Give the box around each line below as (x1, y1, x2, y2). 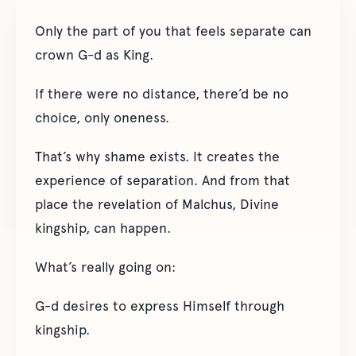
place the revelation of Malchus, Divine (35, 196, 279, 213)
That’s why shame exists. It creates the (35, 149, 280, 165)
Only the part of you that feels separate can (35, 23, 311, 40)
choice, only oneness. (35, 110, 169, 126)
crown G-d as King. (35, 47, 153, 64)
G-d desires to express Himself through (35, 298, 284, 315)
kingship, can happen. (35, 220, 171, 237)
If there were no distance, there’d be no (35, 86, 288, 103)
